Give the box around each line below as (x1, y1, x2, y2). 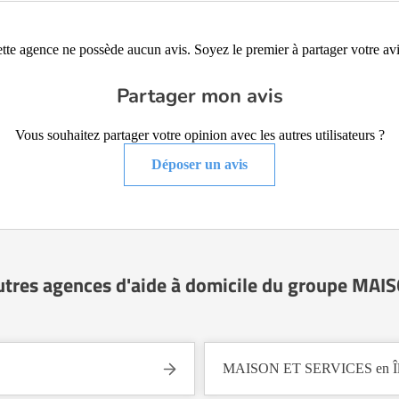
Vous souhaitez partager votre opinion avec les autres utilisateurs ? (14, 127, 385, 142)
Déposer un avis (151, 157, 248, 172)
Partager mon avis (116, 83, 283, 110)
